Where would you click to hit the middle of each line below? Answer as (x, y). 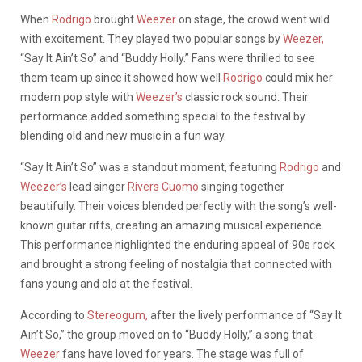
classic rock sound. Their (246, 97)
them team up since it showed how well (122, 77)
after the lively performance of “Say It (245, 315)
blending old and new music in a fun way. (123, 135)
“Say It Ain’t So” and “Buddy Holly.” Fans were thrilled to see (168, 58)
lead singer (97, 186)
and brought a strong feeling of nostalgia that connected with (176, 264)
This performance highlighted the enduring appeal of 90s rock (177, 244)
